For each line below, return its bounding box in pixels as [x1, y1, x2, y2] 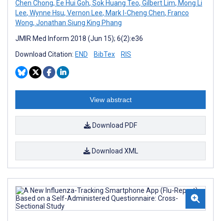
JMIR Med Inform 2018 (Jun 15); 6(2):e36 [15, 34, 143, 42]
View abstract [89, 95, 132, 104]
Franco [166, 8, 189, 17]
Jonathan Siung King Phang [35, 18, 122, 27]
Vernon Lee [66, 8, 103, 17]
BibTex [94, 50, 115, 58]
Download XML [90, 147, 138, 155]
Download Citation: [15, 50, 75, 58]
